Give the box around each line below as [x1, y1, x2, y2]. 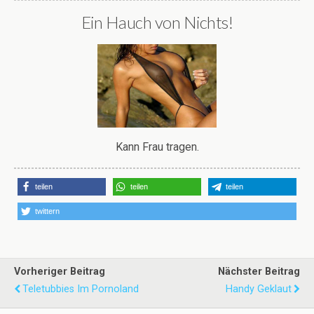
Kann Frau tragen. [115, 140, 199, 154]
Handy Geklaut [226, 283, 292, 296]
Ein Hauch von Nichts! [81, 11, 233, 32]
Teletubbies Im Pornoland [22, 283, 139, 296]
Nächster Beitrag [218, 266, 300, 278]
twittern [35, 207, 60, 216]
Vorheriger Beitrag [14, 266, 105, 278]
